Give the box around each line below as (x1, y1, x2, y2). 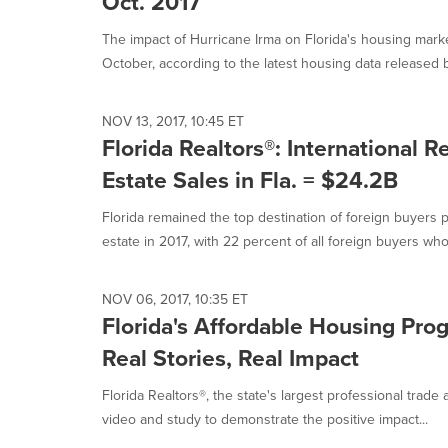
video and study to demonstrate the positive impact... (102, 409, 428, 430)
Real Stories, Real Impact (102, 341, 359, 375)
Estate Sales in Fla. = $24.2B (102, 163, 398, 197)
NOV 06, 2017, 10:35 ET (102, 289, 248, 310)
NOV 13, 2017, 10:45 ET (102, 111, 244, 132)
